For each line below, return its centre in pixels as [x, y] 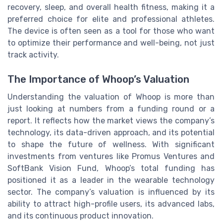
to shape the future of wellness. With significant [111, 144]
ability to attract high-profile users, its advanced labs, [111, 204]
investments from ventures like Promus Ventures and [111, 156]
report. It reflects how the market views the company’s [111, 120]
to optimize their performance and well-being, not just [111, 43]
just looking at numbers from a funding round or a [111, 109]
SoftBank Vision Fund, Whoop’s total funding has [111, 168]
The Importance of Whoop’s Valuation [98, 79]
